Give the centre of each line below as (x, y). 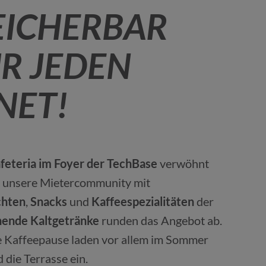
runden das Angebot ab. (160, 220)
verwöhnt (183, 163)
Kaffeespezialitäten (142, 201)
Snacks (48, 201)
